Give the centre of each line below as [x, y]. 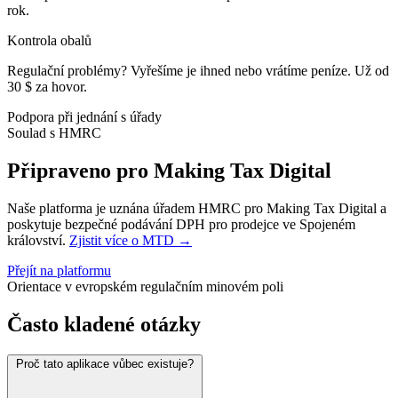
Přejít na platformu [59, 271]
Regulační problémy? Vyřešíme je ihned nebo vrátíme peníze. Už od [198, 71]
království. [38, 241]
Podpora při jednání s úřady [84, 117]
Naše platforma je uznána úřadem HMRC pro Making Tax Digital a [197, 209]
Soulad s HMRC [54, 133]
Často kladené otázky [104, 325]
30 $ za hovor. [47, 87]
